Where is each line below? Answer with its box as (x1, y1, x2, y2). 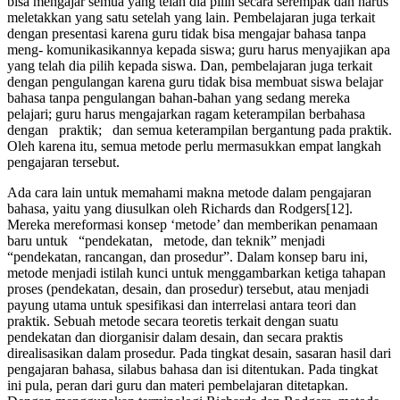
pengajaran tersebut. (7, 154, 120, 170)
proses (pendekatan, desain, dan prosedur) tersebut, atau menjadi (7, 281, 369, 296)
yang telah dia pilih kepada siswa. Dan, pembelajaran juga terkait (7, 58, 372, 73)
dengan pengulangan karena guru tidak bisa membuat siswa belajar (7, 74, 383, 89)
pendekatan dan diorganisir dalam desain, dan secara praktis (7, 329, 343, 345)
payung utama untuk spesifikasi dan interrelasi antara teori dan (7, 297, 356, 312)
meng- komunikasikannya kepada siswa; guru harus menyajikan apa (7, 42, 390, 57)
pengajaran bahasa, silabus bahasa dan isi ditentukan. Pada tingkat (7, 362, 378, 377)
